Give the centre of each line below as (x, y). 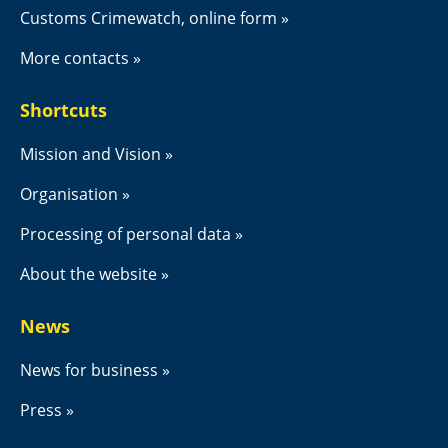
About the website (88, 273)
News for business (89, 369)
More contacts (74, 57)
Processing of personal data (125, 233)
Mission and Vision (90, 153)
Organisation (69, 193)
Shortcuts (63, 109)
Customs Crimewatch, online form (148, 17)
